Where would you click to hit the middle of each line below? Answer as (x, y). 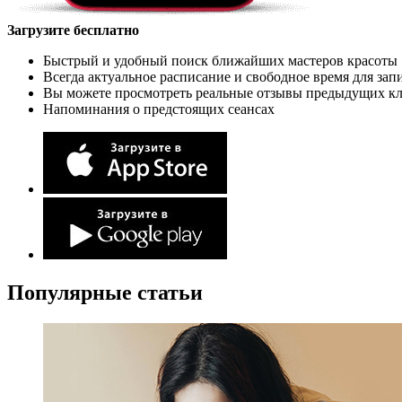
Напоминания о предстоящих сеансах (159, 109)
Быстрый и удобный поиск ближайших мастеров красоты (220, 60)
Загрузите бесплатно (73, 30)
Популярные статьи (105, 292)
